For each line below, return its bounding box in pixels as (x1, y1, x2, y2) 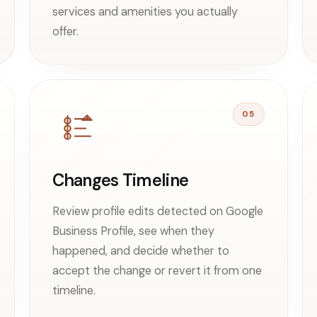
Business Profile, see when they (52, 223, 214, 238)
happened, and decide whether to (52, 243, 229, 258)
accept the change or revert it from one (52, 263, 262, 278)
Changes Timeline (52, 168, 189, 191)
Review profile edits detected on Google (52, 203, 263, 219)
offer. (52, 23, 79, 39)
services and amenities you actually (52, 4, 238, 19)
